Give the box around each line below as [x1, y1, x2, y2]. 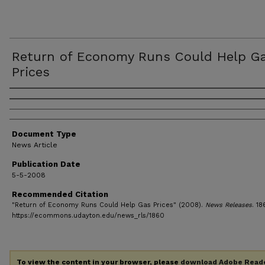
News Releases [205, 201, 252, 209]
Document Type [12, 130, 76, 138]
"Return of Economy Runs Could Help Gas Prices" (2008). [12, 201, 205, 209]
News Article [12, 141, 57, 149]
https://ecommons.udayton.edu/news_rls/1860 [12, 212, 164, 219]
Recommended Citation [12, 190, 108, 199]
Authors [9, 92, 54, 108]
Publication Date [12, 160, 80, 169]
